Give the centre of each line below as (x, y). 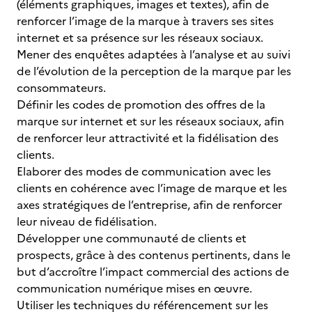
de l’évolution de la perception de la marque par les (154, 71)
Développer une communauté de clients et (132, 238)
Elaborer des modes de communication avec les (144, 171)
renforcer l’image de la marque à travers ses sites (145, 21)
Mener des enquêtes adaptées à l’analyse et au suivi (154, 54)
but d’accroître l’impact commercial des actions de (153, 272)
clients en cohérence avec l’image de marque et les (152, 188)
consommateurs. (61, 88)
